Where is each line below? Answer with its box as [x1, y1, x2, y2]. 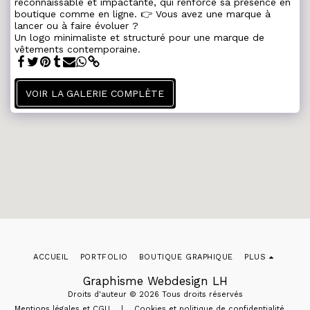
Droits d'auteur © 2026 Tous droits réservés [67, 290, 243, 300]
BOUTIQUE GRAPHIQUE [138, 253, 234, 262]
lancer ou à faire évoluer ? [15, 20, 138, 31]
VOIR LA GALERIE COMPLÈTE [26, 87, 165, 99]
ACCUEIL [33, 253, 69, 262]
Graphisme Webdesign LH [82, 274, 228, 289]
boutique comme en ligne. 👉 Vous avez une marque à [15, 8, 271, 19]
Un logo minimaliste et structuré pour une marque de [15, 32, 264, 43]
